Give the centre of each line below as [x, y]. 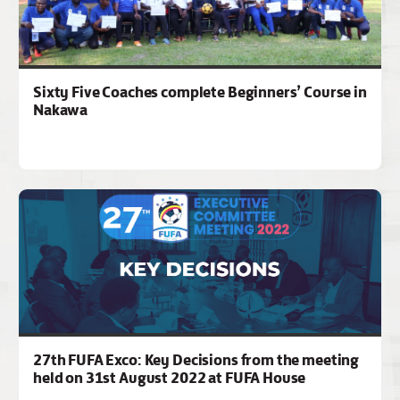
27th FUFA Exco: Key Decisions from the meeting [196, 360]
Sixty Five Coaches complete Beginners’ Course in [200, 92]
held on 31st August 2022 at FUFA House [170, 378]
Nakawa [61, 110]
